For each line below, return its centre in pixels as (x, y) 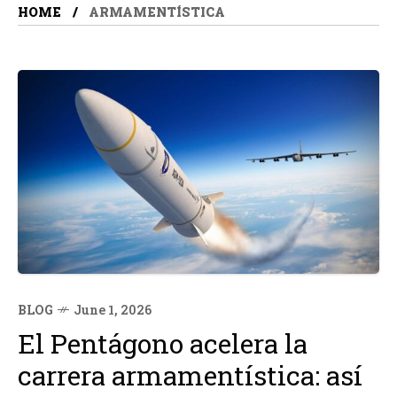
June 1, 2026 (113, 309)
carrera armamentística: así (190, 375)
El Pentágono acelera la (163, 343)
